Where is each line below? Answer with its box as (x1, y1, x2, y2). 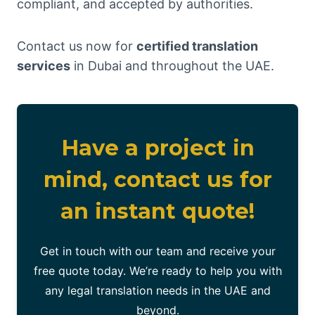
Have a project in (60, 135, 255, 162)
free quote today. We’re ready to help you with (33, 264, 282, 278)
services (17, 58, 70, 74)
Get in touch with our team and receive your (39, 244, 276, 259)
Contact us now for (17, 39, 136, 54)
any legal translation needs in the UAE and (44, 283, 271, 298)
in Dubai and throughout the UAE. (70, 58, 274, 74)
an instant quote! (60, 198, 255, 225)
